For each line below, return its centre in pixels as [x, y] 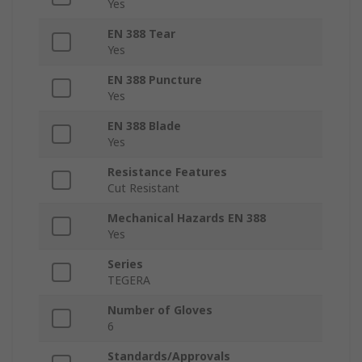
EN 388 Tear [141, 34]
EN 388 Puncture [155, 80]
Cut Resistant [143, 188]
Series [125, 264]
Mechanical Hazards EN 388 [187, 218]
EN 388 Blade [144, 126]
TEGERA [129, 280]
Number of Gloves [160, 310]
